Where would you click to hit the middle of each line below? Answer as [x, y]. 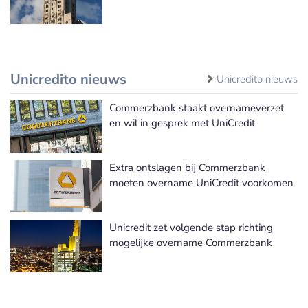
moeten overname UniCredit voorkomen [201, 183]
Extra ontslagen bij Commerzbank [187, 167]
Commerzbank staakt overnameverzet [197, 108]
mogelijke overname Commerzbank [191, 242]
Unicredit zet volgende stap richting [191, 227]
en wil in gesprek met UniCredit [182, 123]
